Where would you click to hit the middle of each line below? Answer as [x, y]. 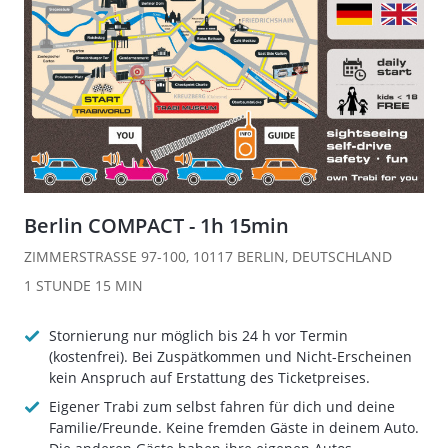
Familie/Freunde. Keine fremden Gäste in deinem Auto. [234, 427]
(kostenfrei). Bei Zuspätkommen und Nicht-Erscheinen [230, 356]
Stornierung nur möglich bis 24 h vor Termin [198, 335]
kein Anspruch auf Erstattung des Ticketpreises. [209, 377]
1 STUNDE [59, 285]
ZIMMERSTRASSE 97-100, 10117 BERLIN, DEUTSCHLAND [208, 256]
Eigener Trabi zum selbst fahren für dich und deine [222, 406]
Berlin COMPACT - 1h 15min [156, 225]
